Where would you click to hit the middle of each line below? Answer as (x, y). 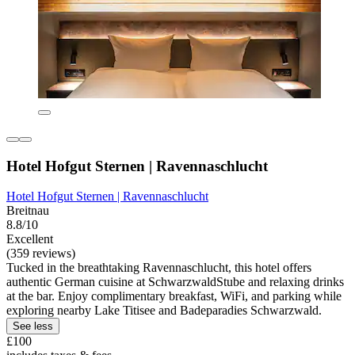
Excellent (30, 239)
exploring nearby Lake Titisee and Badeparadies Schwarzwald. (164, 311)
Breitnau (28, 211)
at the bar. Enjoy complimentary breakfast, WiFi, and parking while (174, 296)
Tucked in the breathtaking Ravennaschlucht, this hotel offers (159, 268)
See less (33, 326)
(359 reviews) (41, 254)
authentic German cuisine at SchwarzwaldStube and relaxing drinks (175, 282)
